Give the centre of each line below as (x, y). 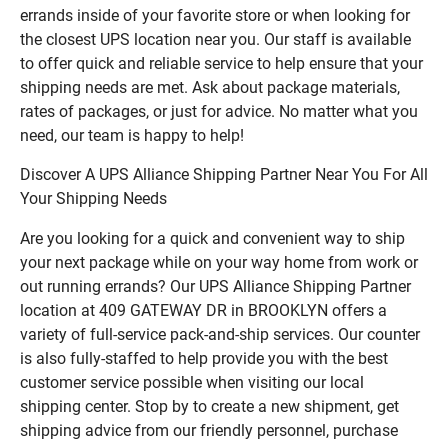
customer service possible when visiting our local (192, 382)
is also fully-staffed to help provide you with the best (204, 358)
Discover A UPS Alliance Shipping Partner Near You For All (224, 174)
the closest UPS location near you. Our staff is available (215, 39)
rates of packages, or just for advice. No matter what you (219, 111)
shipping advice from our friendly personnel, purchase (209, 430)
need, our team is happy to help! (132, 135)
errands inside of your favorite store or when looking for (215, 15)
